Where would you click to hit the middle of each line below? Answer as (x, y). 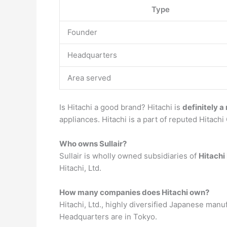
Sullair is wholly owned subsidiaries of (129, 156)
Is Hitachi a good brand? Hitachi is (121, 107)
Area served (89, 78)
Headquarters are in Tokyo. (108, 216)
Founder (82, 32)
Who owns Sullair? (93, 143)
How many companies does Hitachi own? (134, 192)
